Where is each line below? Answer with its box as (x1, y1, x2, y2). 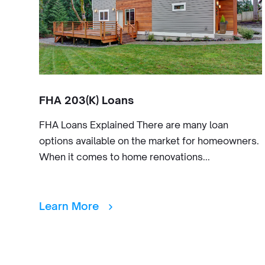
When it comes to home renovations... (39, 151, 210, 163)
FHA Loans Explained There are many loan (39, 119, 228, 131)
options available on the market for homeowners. (39, 135, 259, 147)
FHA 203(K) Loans (39, 93, 134, 106)
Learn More (39, 199, 102, 212)
